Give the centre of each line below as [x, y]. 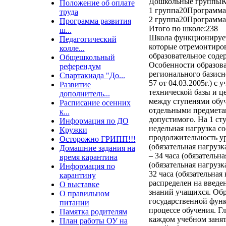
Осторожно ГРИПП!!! [97, 139]
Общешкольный [87, 57]
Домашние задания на [97, 148]
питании [74, 203]
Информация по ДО [94, 121]
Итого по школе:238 [183, 29]
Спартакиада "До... [92, 75]
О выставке [79, 184]
